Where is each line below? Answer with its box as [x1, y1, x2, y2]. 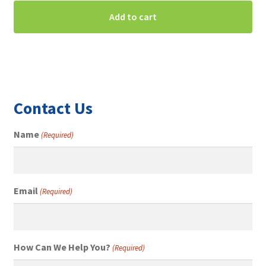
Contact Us [13, 97, 93, 119]
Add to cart [109, 11, 157, 23]
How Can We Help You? [13, 240, 110, 253]
